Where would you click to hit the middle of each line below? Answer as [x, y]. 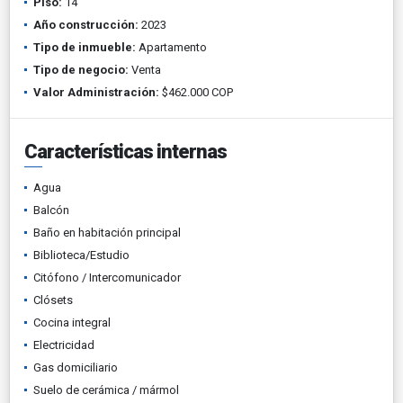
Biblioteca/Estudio [81, 255]
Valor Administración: [96, 92]
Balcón [51, 210]
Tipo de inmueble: [85, 47]
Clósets [53, 300]
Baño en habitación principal [107, 233]
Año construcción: [86, 25]
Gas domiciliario [76, 367]
